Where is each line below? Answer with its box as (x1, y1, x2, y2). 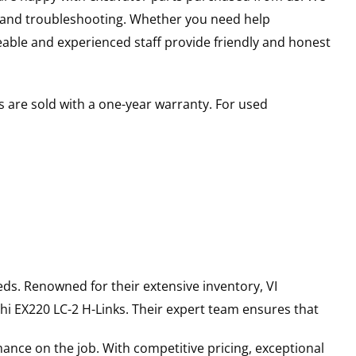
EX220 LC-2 (14, 300, 79, 319)
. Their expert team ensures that (125, 300, 319, 319)
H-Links (81, 300, 126, 319)
